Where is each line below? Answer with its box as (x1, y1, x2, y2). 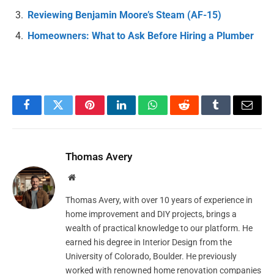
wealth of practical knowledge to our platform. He (65, 223, 253, 233)
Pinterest (89, 108, 128, 120)
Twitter (57, 108, 89, 120)
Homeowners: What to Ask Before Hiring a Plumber (28, 30, 254, 42)
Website (75, 172, 102, 181)
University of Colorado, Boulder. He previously (65, 251, 237, 261)
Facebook (26, 108, 69, 120)
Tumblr (215, 108, 248, 120)
